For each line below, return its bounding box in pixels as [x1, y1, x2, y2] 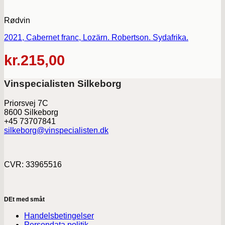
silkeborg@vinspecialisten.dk [4, 126, 108, 135]
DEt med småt [4, 195, 45, 203]
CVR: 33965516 [4, 160, 62, 169]
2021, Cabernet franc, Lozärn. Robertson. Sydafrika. [4, 33, 188, 42]
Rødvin [4, 16, 30, 25]
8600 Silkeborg [4, 107, 58, 117]
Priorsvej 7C [4, 98, 48, 107]
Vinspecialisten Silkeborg [4, 78, 122, 89]
